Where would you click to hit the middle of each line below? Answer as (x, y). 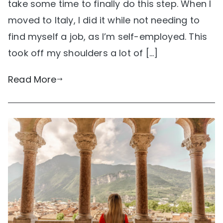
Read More (32, 79)
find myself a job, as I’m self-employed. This (108, 36)
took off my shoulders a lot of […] (83, 53)
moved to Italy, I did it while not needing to (104, 20)
